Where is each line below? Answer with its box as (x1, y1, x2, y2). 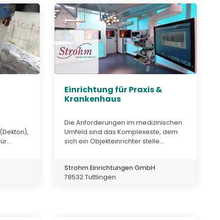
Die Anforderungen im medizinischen (64, 118, 182, 127)
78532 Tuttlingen (64, 172, 116, 181)
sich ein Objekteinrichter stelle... (64, 137, 164, 145)
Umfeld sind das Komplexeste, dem (64, 127, 178, 136)
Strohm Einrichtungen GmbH (64, 163, 155, 172)
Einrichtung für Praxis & (64, 84, 162, 96)
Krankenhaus (64, 93, 121, 105)
